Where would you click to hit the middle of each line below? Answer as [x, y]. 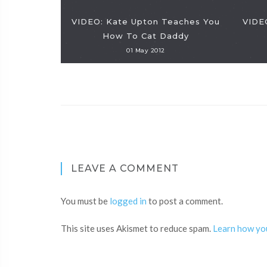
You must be [85, 201]
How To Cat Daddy [146, 36]
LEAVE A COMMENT [125, 168]
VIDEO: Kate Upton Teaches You [146, 21]
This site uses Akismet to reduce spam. [137, 228]
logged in [128, 201]
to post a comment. [185, 201]
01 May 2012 [146, 50]
